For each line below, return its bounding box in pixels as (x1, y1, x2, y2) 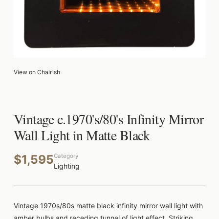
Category (54, 153, 78, 159)
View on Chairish (14, 68, 60, 76)
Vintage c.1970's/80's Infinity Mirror (14, 109, 204, 128)
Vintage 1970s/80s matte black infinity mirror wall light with (14, 201, 203, 210)
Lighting (54, 162, 80, 170)
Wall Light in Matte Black (14, 126, 150, 144)
